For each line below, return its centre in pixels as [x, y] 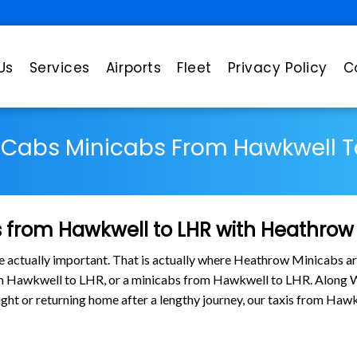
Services [59, 68]
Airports [133, 68]
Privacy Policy [277, 68]
